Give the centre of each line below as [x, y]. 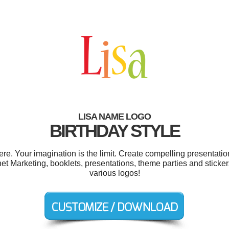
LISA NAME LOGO [114, 117]
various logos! [114, 173]
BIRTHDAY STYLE [114, 131]
